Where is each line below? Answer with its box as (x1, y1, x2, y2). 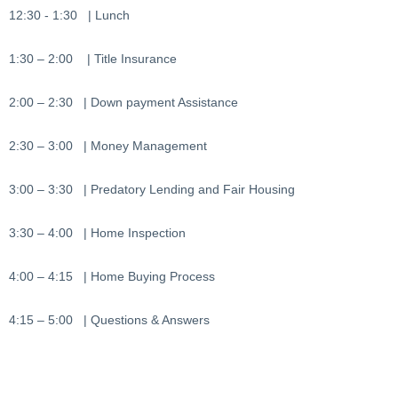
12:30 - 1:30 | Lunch (9, 8, 130, 23)
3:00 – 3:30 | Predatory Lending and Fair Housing (9, 182, 295, 197)
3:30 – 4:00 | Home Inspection (9, 226, 186, 241)
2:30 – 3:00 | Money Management (9, 139, 207, 154)
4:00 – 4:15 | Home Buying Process (9, 269, 215, 284)
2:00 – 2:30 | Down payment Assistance (9, 95, 238, 110)
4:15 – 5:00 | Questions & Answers (9, 313, 210, 328)
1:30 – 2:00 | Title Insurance (9, 52, 177, 67)
